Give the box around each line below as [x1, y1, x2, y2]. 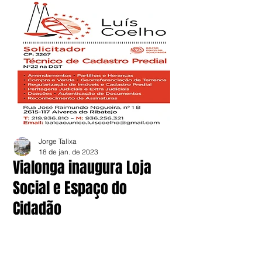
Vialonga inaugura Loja [13, 156, 151, 179]
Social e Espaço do [13, 177, 127, 199]
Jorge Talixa [39, 137, 77, 146]
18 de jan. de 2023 [39, 147, 98, 156]
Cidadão [13, 197, 61, 220]
